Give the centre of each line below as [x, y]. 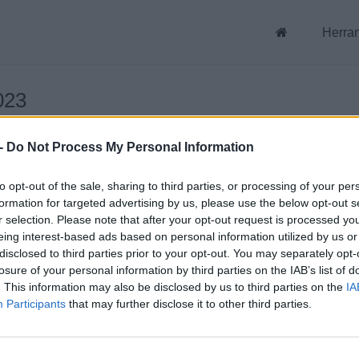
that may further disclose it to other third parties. [189, 304]
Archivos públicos [252, 330]
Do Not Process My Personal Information [130, 147]
